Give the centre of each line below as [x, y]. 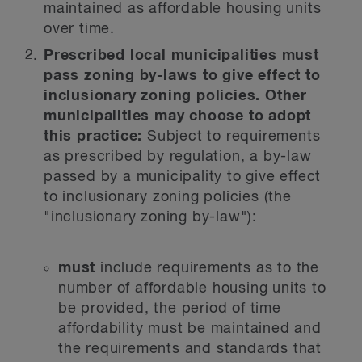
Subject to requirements [234, 137]
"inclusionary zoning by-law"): [151, 217]
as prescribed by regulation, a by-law [178, 157]
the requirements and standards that [190, 349]
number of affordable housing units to [192, 288]
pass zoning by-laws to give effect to [182, 76]
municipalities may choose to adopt [178, 116]
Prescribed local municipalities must [181, 56]
